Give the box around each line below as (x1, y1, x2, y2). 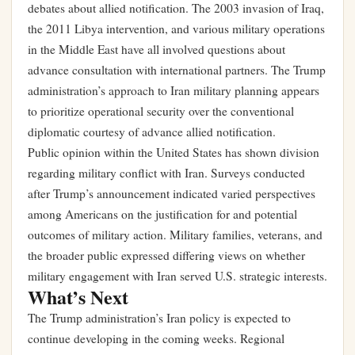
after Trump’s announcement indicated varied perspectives (28, 185, 315, 201)
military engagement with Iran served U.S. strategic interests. (28, 268, 327, 284)
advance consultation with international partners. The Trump (28, 62, 326, 78)
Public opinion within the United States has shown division (28, 144, 319, 160)
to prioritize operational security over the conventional (28, 103, 294, 119)
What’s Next (28, 283, 128, 311)
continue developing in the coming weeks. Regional (28, 330, 284, 346)
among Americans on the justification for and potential (28, 206, 297, 222)
